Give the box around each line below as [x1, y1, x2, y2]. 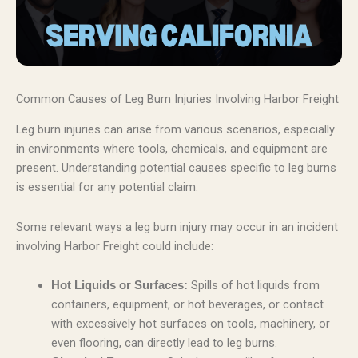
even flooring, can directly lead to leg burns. [50, 336, 277, 351]
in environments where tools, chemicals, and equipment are [16, 141, 328, 157]
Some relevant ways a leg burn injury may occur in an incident [16, 219, 338, 234]
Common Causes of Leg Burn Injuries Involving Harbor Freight [16, 91, 339, 106]
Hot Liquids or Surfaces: [50, 279, 188, 292]
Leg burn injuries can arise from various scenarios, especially [16, 122, 335, 137]
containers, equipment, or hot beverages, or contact [50, 297, 324, 312]
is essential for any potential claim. [16, 180, 198, 195]
